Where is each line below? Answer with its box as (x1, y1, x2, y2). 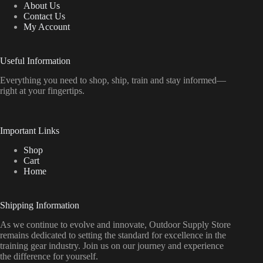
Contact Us (23, 11, 65, 22)
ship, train (112, 75, 150, 86)
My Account (23, 22, 70, 32)
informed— (183, 75, 226, 86)
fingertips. (48, 86, 85, 96)
